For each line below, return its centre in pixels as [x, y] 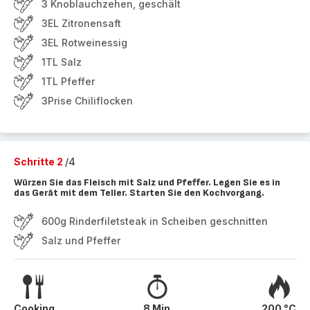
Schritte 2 [39, 162]
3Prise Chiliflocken [87, 101]
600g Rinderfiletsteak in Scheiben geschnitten [155, 221]
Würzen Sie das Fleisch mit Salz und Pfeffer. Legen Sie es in [147, 182]
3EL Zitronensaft [81, 23]
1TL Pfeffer [68, 81]
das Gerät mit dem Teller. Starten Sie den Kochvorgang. [139, 193]
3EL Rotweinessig [84, 43]
